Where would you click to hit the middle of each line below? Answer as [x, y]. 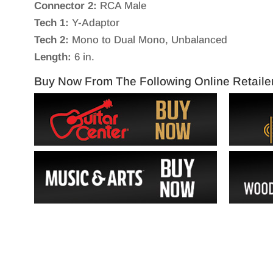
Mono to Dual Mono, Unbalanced [148, 40]
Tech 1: [51, 23]
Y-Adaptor [94, 23]
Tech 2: [51, 40]
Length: [52, 57]
